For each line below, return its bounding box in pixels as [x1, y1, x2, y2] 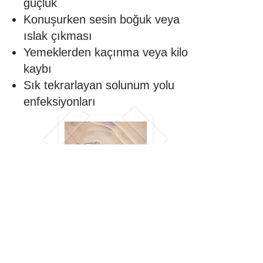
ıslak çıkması [23, 29, 92, 42]
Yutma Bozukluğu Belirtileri [23, 244, 159, 257]
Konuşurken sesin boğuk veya [23, 13, 180, 26]
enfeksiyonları [23, 95, 96, 108]
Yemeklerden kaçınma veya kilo [23, 46, 188, 59]
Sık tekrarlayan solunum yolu [23, 79, 174, 92]
